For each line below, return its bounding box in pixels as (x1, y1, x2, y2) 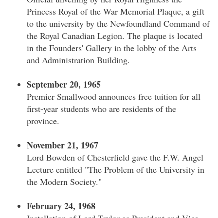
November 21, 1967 (27, 139, 98, 151)
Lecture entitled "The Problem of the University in (27, 163, 204, 175)
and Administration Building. (27, 54, 130, 66)
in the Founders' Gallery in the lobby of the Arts (27, 42, 197, 54)
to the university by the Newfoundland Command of (27, 18, 210, 29)
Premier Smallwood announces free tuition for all (27, 91, 200, 102)
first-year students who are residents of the (27, 103, 176, 114)
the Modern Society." (27, 176, 102, 187)
